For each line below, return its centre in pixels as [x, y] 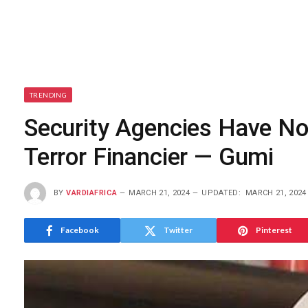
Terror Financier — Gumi [152, 157]
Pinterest [274, 230]
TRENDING [48, 95]
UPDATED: [221, 192]
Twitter [178, 230]
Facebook [79, 230]
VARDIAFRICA [92, 192]
